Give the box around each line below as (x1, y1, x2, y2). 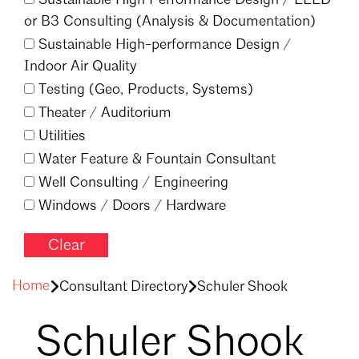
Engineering (150, 175, 228, 190)
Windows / (34, 198, 108, 213)
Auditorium (97, 105, 171, 120)
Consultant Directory (59, 279, 188, 294)
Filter (47, 261, 85, 278)
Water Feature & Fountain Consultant (34, 151, 276, 167)
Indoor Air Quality (24, 58, 137, 74)
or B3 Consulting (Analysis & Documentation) (24, 14, 316, 29)
